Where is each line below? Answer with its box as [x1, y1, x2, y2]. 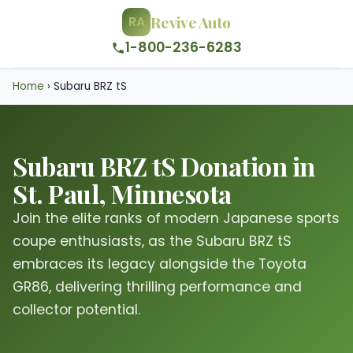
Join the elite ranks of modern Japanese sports [13, 209, 340, 228]
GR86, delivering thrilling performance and [13, 277, 302, 296]
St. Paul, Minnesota [13, 176, 232, 210]
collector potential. [13, 300, 140, 319]
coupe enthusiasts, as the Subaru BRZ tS [13, 232, 292, 251]
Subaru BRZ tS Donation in [13, 149, 315, 183]
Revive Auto [150, 11, 231, 32]
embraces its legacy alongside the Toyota [13, 255, 307, 273]
